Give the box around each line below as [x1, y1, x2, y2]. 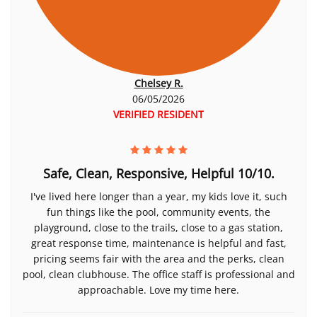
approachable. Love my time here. [78, 283, 239, 296]
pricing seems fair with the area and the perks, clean [33, 252, 284, 265]
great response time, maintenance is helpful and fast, [30, 236, 287, 250]
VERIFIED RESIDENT [113, 108, 204, 121]
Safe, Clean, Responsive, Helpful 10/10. [42, 165, 275, 182]
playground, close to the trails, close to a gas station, [34, 221, 283, 234]
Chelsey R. [134, 76, 183, 90]
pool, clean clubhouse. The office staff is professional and [22, 267, 295, 281]
